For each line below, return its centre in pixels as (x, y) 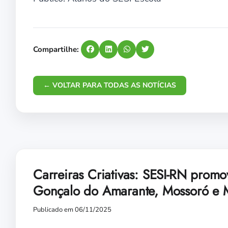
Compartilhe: (56, 49)
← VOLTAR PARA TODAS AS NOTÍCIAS (110, 85)
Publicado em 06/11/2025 (72, 209)
